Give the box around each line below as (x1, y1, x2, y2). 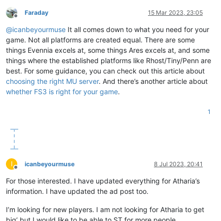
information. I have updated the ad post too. (6, 186, 148, 195)
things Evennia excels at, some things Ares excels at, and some (6, 45, 210, 54)
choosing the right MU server (6, 76, 99, 85)
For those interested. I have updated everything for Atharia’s (6, 176, 200, 185)
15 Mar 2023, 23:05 (148, 8, 203, 16)
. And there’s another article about (99, 76, 208, 85)
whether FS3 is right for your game (6, 87, 118, 96)
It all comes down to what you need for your (66, 25, 209, 34)
